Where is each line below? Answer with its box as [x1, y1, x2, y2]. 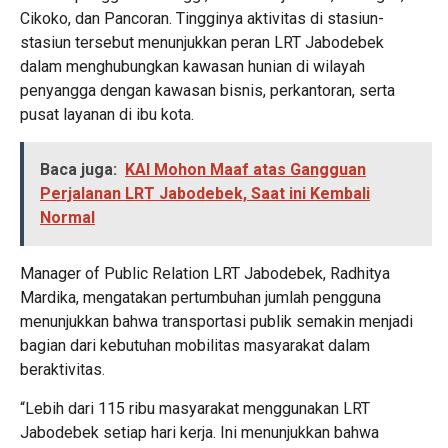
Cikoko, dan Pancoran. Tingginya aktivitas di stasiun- [20, 9, 384, 28]
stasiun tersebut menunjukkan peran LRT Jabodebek [20, 33, 384, 52]
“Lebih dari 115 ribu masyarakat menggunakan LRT [20, 399, 370, 418]
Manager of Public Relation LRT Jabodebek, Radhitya [20, 264, 390, 283]
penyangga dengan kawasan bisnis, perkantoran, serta [20, 81, 395, 100]
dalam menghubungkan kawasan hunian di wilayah [20, 57, 365, 76]
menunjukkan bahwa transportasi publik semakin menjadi [20, 312, 413, 331]
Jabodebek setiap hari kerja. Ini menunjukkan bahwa [20, 423, 379, 442]
